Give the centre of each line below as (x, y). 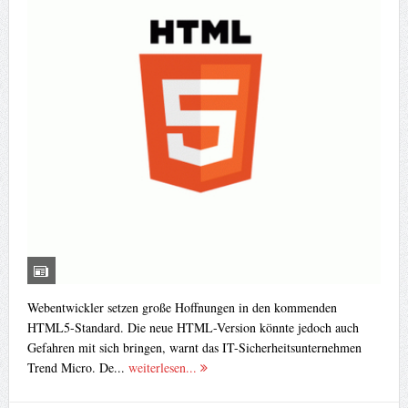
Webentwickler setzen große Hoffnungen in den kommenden (182, 307)
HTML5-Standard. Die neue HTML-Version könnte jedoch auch (193, 327)
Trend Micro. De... (77, 367)
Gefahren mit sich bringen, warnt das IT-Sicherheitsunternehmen (194, 347)
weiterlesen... (164, 367)
